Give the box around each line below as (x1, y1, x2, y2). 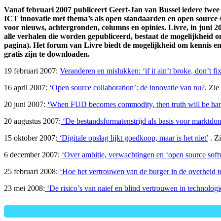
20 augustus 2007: (4, 116, 61, 125)
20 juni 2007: (4, 100, 47, 109)
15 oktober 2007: (4, 133, 57, 142)
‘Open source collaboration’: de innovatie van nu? (49, 83, 205, 92)
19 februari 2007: (4, 66, 60, 75)
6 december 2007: (4, 150, 62, 159)
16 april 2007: (4, 83, 49, 92)
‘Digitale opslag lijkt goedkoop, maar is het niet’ (57, 133, 208, 142)
